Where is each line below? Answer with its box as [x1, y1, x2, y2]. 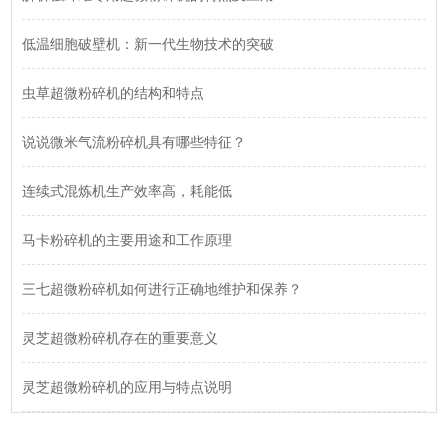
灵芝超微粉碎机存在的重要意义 [22, 330, 219, 347]
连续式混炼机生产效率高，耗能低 [22, 183, 233, 200]
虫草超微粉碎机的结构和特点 [22, 85, 205, 102]
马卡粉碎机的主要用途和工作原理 [22, 232, 233, 249]
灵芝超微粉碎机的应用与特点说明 [22, 379, 233, 396]
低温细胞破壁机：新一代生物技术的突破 [22, 36, 275, 53]
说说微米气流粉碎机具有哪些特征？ [22, 134, 247, 151]
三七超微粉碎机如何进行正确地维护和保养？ [22, 281, 303, 298]
